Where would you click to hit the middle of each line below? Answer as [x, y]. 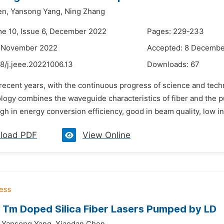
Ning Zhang [85, 11]
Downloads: [169, 64]
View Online [106, 135]
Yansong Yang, [36, 11]
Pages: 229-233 [175, 31]
